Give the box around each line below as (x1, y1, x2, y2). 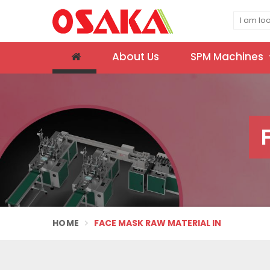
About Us (112, 49, 159, 64)
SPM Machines (190, 49, 266, 64)
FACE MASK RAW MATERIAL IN (94, 217, 222, 229)
